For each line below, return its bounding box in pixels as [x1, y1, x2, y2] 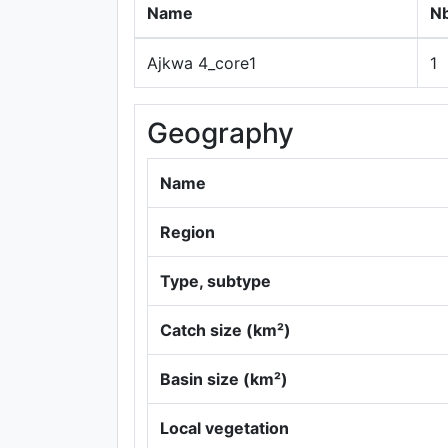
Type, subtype [160, 271, 271, 291]
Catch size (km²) [160, 320, 291, 340]
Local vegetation [160, 418, 289, 438]
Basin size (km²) [160, 369, 288, 389]
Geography [147, 116, 294, 150]
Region [160, 222, 215, 242]
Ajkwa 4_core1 [147, 53, 256, 73]
